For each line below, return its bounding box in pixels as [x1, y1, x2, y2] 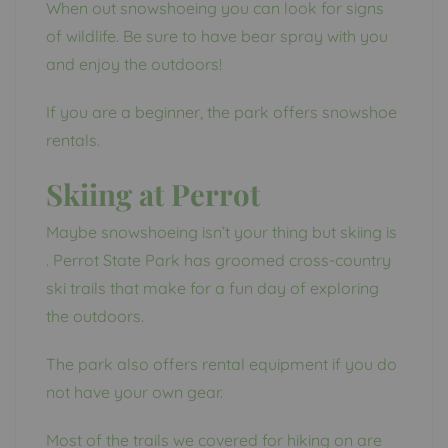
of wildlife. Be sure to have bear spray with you [46, 25, 388, 46]
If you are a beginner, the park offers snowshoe [46, 101, 397, 122]
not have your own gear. [46, 381, 223, 402]
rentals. [46, 129, 100, 150]
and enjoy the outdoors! [46, 53, 222, 74]
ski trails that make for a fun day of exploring [46, 277, 379, 298]
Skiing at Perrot [46, 173, 260, 213]
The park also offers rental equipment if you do [46, 353, 397, 374]
